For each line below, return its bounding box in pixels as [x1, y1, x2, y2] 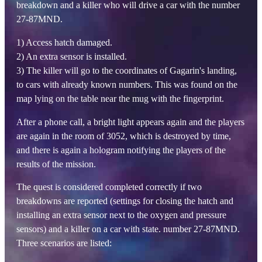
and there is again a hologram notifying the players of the [16, 145, 226, 156]
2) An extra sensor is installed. [16, 51, 127, 62]
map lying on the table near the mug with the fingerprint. [16, 94, 224, 104]
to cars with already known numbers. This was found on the [16, 80, 237, 90]
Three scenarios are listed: [16, 238, 112, 249]
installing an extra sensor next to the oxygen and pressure [16, 210, 226, 220]
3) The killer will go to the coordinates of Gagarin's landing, [16, 65, 237, 76]
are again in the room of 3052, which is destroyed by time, [16, 131, 231, 142]
